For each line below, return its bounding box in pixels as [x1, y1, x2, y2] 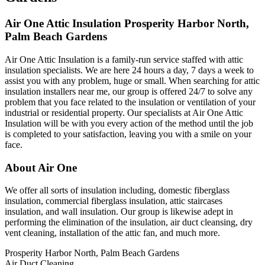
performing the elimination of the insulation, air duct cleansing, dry [5, 217, 253, 228]
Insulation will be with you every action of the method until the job [5, 118, 253, 128]
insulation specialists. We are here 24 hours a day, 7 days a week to [5, 64, 254, 75]
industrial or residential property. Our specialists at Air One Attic [5, 107, 243, 118]
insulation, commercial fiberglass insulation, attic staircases [5, 196, 222, 206]
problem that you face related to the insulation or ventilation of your [5, 96, 256, 107]
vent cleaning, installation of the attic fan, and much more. [5, 228, 220, 238]
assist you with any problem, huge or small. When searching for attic [5, 75, 260, 86]
